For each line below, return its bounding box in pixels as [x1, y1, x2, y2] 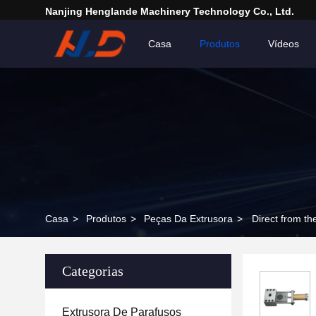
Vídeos [268, 38, 299, 49]
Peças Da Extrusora [144, 213, 233, 224]
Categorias [62, 263, 123, 279]
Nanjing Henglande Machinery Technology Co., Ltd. [45, 6, 294, 17]
